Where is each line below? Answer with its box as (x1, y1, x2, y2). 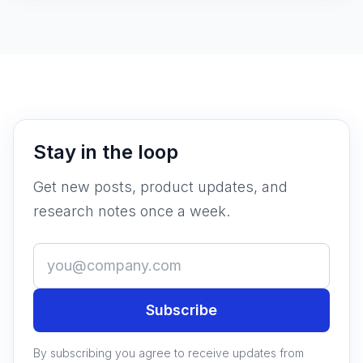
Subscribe (146, 301, 217, 319)
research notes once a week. (33, 203, 230, 220)
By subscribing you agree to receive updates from (33, 346, 304, 361)
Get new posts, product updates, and (33, 178, 288, 196)
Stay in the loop (33, 140, 178, 164)
